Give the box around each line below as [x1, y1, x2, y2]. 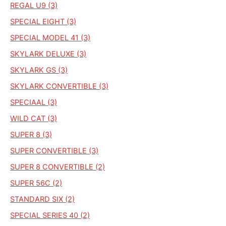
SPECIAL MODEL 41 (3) [10, 33, 90, 42]
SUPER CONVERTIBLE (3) [10, 146, 98, 155]
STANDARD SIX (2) [10, 194, 75, 204]
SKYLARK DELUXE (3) [10, 49, 86, 59]
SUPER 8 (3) [10, 130, 52, 139]
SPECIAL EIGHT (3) [10, 17, 76, 26]
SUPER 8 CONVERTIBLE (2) [10, 162, 105, 172]
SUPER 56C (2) [10, 178, 62, 188]
